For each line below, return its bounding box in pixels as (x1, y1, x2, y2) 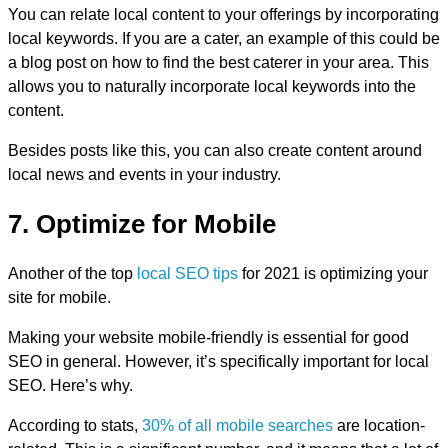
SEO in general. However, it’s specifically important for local (8, 352, 429, 370)
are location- (333, 416, 425, 434)
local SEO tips (137, 264, 238, 282)
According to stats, (8, 416, 142, 434)
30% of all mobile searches (142, 416, 333, 434)
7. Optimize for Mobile (8, 208, 276, 239)
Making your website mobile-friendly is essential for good (8, 328, 409, 346)
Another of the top (8, 264, 137, 282)
